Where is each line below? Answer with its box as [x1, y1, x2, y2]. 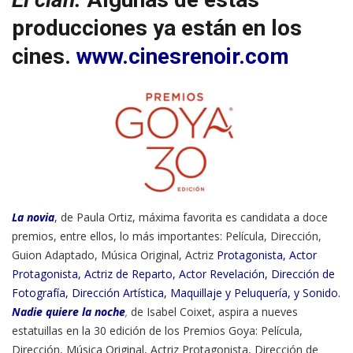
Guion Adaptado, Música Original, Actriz [12, 247, 217, 263]
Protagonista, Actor [217, 247, 317, 263]
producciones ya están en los [12, 15, 302, 41]
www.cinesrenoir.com [76, 43, 289, 69]
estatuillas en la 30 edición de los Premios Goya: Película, [12, 323, 303, 339]
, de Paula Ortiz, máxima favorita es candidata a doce [54, 210, 328, 225]
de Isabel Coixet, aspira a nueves [128, 304, 298, 320]
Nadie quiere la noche [12, 304, 125, 320]
